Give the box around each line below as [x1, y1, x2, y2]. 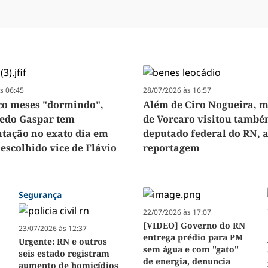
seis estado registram [18, 248, 109, 260]
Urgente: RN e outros [18, 236, 107, 248]
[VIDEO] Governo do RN [142, 220, 245, 232]
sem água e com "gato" [142, 243, 239, 255]
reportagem [142, 141, 200, 155]
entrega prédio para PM [142, 232, 243, 243]
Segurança [18, 189, 62, 201]
